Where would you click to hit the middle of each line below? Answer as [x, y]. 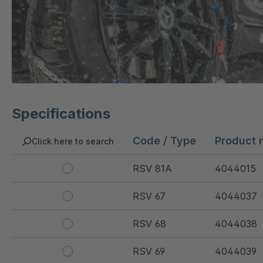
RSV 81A [152, 169]
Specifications [61, 114]
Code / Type [164, 141]
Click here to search [73, 141]
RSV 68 [149, 224]
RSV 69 [149, 252]
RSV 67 [149, 196]
